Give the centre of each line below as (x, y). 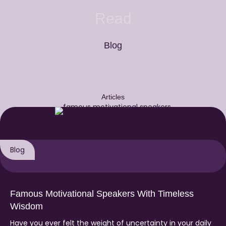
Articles (113, 97)
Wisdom (26, 206)
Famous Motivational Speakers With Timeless (102, 193)
